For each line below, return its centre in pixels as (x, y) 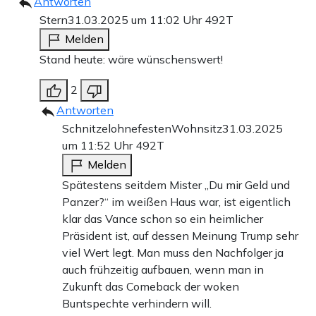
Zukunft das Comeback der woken (151, 287)
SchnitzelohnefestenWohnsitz (142, 129)
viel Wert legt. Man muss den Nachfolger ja (173, 253)
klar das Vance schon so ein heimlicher (163, 219)
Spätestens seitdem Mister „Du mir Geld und (176, 185)
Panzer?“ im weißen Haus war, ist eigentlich (176, 202)
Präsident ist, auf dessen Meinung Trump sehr (180, 236)
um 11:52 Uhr (99, 146)
